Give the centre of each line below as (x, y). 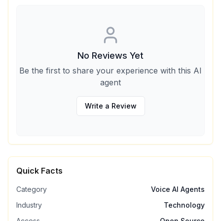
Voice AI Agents (178, 189)
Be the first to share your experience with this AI (110, 71)
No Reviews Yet (110, 55)
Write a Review (110, 106)
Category (32, 189)
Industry (29, 205)
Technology (184, 205)
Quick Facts (39, 171)
